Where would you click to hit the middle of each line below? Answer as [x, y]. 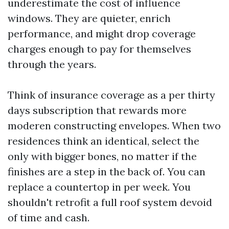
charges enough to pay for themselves [99, 49]
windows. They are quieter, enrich [89, 18]
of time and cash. [49, 217]
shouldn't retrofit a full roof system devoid [110, 202]
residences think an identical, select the [104, 141]
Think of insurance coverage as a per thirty [111, 95]
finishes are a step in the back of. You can [107, 171]
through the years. [52, 64]
